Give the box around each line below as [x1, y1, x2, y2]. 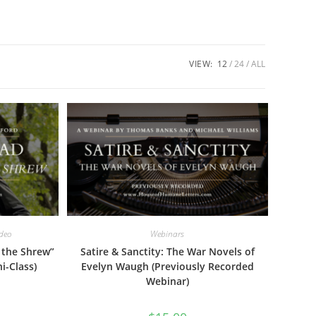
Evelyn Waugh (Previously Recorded [80, 260, 254, 274]
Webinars [150, 228, 185, 241]
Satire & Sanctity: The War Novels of [80, 245, 255, 259]
